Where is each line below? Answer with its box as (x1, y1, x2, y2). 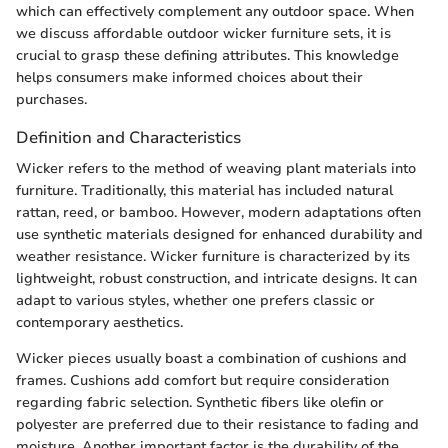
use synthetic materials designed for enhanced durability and (16, 225, 423, 245)
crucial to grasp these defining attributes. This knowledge (16, 46, 399, 65)
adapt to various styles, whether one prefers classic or (16, 291, 375, 311)
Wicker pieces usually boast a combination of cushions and (16, 349, 407, 369)
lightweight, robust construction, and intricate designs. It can (16, 269, 417, 289)
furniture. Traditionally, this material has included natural (16, 181, 393, 201)
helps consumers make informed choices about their (16, 68, 363, 87)
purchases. (16, 90, 87, 109)
